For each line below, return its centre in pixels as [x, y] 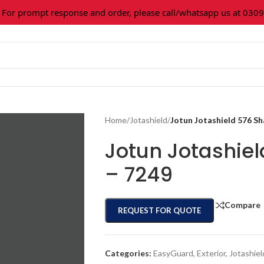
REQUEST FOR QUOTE [159, 210]
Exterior [211, 253]
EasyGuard [173, 253]
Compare [242, 205]
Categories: [128, 253]
